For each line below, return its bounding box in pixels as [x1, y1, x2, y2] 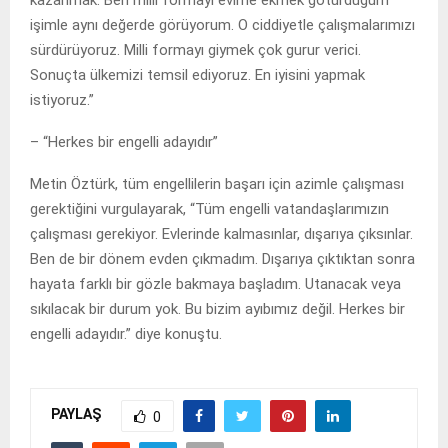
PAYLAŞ [51, 406, 101, 423]
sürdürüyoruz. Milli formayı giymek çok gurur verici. [30, 40, 361, 59]
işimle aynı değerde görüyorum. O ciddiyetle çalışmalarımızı [30, 15, 415, 34]
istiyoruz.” [30, 90, 94, 109]
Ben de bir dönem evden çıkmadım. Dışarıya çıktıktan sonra [30, 249, 415, 268]
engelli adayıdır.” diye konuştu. [30, 324, 222, 343]
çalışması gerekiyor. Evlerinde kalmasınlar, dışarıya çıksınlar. [30, 224, 413, 243]
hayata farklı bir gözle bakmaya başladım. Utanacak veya [30, 274, 401, 293]
